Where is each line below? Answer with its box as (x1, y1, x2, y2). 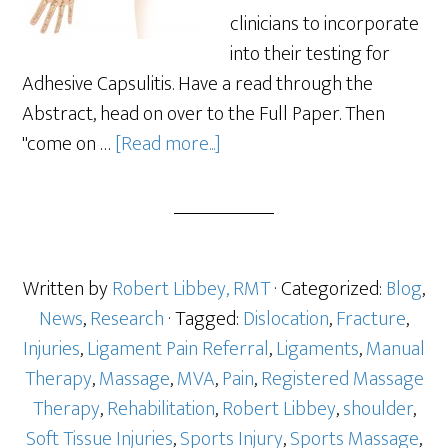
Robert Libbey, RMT (112, 272, 270, 306)
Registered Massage (260, 362, 424, 396)
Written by (23, 272, 112, 306)
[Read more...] (115, 127, 222, 161)
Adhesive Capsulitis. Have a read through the (22, 67, 374, 101)
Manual (366, 332, 425, 366)
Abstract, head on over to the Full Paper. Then (22, 97, 386, 131)
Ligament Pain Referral (87, 332, 269, 366)
